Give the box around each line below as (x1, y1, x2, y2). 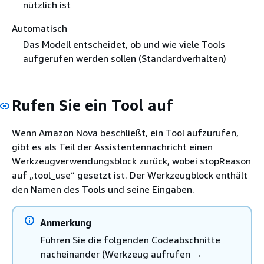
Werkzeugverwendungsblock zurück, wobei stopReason (12, 155, 251, 167)
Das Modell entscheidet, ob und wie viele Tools (22, 38, 225, 50)
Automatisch (12, 22, 67, 34)
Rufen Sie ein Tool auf (12, 95, 173, 114)
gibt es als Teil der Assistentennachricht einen (12, 141, 213, 153)
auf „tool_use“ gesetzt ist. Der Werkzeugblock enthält (12, 169, 247, 181)
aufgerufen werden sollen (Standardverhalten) (22, 52, 226, 64)
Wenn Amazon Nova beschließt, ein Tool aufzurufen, (12, 127, 239, 139)
